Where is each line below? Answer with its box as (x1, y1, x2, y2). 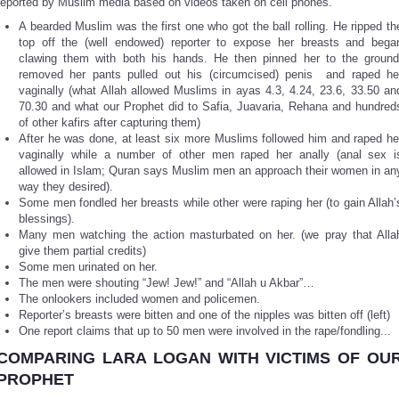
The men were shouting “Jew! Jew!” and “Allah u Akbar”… (19, 276, 314, 289)
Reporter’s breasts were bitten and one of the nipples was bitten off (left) (19, 308, 390, 322)
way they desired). (19, 180, 113, 193)
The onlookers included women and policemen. (19, 292, 260, 305)
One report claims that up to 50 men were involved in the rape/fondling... (19, 324, 391, 338)
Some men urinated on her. (19, 260, 158, 273)
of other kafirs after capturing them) (19, 116, 200, 129)
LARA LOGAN (102, 349, 218, 367)
